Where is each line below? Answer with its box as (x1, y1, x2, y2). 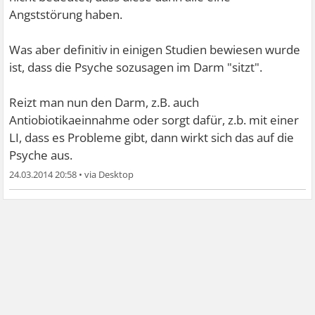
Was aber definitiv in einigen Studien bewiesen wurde (9, 41, 301, 58)
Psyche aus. (9, 147, 73, 164)
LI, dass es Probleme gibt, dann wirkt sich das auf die (9, 129, 295, 146)
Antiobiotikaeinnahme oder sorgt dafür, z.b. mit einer (9, 112, 300, 129)
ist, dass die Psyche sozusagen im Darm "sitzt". (9, 59, 263, 76)
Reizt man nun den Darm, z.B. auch (9, 94, 200, 111)
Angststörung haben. (9, 6, 123, 23)
